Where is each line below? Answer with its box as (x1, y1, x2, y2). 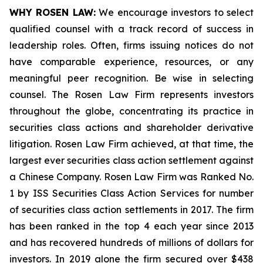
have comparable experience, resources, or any (9, 56, 254, 68)
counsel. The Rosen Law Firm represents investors (9, 89, 254, 100)
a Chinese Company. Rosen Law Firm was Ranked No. (9, 171, 254, 183)
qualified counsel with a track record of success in (9, 23, 254, 35)
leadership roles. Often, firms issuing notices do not (9, 39, 254, 51)
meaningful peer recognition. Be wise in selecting (9, 72, 254, 84)
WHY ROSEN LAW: (9, 6, 96, 18)
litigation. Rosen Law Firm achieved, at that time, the (9, 138, 254, 150)
